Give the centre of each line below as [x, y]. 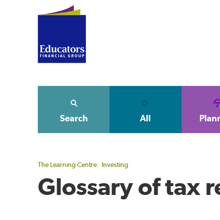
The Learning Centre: [68, 165]
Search [74, 118]
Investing [115, 165]
